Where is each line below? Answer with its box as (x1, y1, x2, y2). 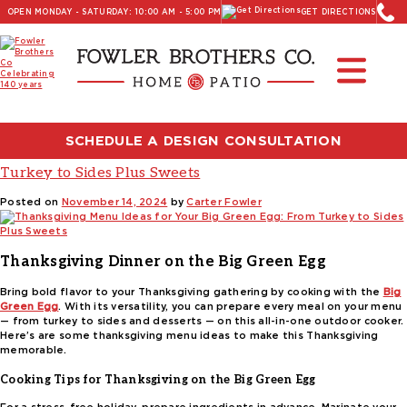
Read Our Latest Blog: (119, 28, 288, 47)
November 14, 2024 (61, 195, 168, 208)
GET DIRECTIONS (300, 7, 376, 16)
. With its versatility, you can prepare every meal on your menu (58, 300, 402, 313)
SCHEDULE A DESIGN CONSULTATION (65, 132, 342, 149)
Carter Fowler (186, 195, 262, 208)
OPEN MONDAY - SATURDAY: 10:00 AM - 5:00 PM (6, 7, 222, 16)
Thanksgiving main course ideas (45, 100, 347, 124)
